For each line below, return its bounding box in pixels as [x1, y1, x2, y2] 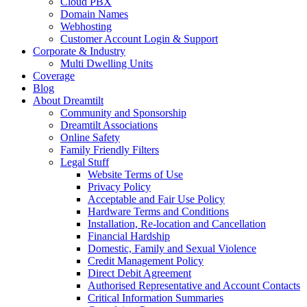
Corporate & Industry [33, 45, 125, 57]
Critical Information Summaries [88, 292, 223, 304]
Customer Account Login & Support [60, 33, 218, 45]
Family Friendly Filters [60, 144, 159, 156]
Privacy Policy [88, 181, 151, 193]
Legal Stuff [60, 156, 109, 168]
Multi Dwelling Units [60, 58, 153, 69]
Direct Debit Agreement [88, 267, 191, 279]
